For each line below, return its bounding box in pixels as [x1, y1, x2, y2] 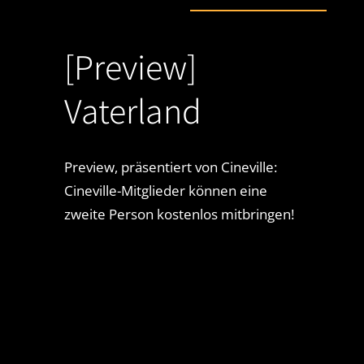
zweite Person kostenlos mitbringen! [63, 204, 294, 223]
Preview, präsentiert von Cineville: [63, 157, 277, 176]
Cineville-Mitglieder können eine [63, 180, 267, 200]
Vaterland [63, 86, 201, 134]
